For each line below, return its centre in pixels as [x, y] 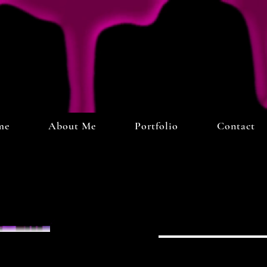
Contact [236, 126]
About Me [72, 126]
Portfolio [156, 126]
